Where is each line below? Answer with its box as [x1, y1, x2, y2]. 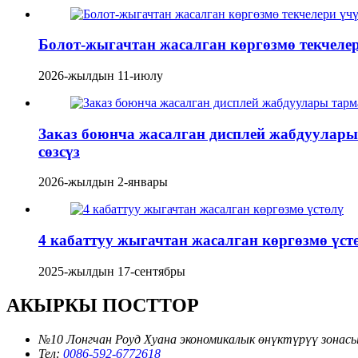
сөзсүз [38, 142, 80, 160]
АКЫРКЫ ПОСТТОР [6, 294, 199, 316]
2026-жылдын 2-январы [38, 175, 168, 189]
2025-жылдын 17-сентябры [38, 264, 185, 278]
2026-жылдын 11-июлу [38, 68, 163, 82]
